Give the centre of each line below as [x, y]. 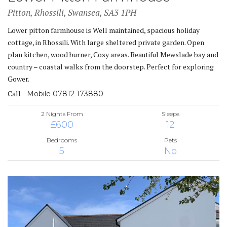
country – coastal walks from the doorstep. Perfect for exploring [111, 66]
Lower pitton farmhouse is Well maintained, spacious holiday [104, 30]
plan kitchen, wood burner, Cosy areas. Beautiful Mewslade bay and [113, 54]
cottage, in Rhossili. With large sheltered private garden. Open [106, 42]
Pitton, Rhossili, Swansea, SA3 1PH [72, 12]
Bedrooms [62, 140]
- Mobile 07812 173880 [63, 93]
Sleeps [170, 113]
